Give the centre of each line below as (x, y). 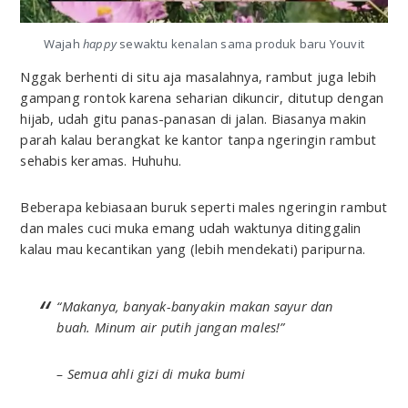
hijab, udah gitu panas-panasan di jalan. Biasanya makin (194, 119)
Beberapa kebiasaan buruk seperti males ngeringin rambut (204, 207)
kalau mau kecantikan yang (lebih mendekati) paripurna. (193, 249)
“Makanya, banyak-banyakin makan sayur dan (195, 306)
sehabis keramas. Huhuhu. (101, 161)
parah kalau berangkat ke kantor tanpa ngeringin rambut (199, 140)
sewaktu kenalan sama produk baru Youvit (241, 43)
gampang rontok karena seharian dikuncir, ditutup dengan (202, 98)
